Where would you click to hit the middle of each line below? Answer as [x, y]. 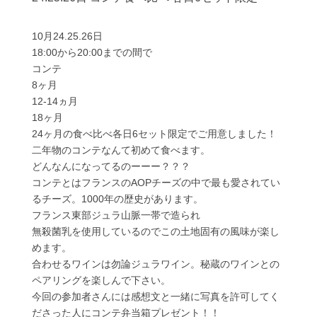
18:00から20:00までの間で [92, 53]
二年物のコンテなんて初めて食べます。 [121, 150]
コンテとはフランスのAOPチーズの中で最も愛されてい [156, 183]
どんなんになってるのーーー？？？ [111, 167]
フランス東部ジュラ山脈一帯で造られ [116, 215]
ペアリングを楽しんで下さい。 [101, 281]
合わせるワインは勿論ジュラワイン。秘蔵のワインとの [155, 264]
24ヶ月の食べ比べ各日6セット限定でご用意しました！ [154, 134]
